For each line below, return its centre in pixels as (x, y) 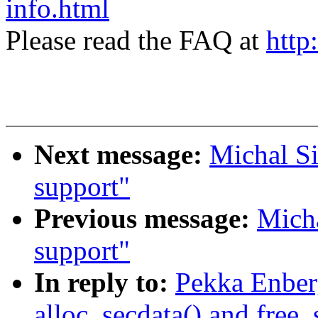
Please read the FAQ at (136, 40)
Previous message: (146, 219)
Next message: (122, 155)
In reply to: (105, 283)
